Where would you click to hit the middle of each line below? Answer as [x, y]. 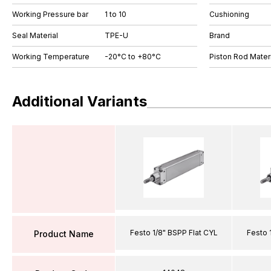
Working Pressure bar [50, 14]
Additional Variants [80, 101]
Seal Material [35, 35]
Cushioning [229, 14]
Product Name [64, 234]
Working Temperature [51, 57]
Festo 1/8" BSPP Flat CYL [174, 232]
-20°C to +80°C [133, 57]
